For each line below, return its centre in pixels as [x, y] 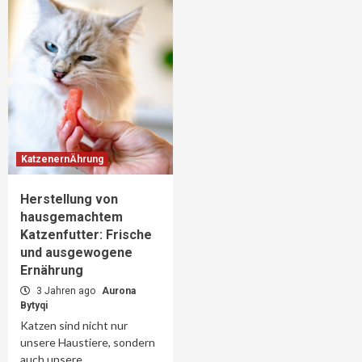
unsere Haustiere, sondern [88, 342]
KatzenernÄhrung [62, 159]
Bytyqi [34, 305]
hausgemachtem [72, 217]
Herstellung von [69, 199]
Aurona [119, 291]
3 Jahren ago [66, 291]
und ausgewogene [76, 253]
